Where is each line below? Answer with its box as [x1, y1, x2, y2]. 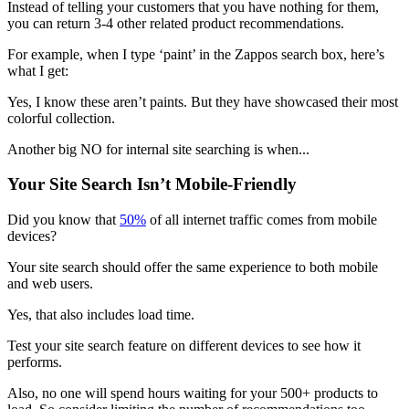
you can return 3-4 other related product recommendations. [7, 15, 344, 31]
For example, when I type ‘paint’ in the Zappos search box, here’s [7, 46, 384, 62]
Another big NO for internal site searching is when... [7, 141, 309, 157]
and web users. [7, 276, 93, 292]
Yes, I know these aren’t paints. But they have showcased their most [7, 93, 398, 110]
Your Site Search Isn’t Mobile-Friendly [7, 174, 297, 194]
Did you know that [7, 212, 120, 228]
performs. [7, 354, 62, 371]
